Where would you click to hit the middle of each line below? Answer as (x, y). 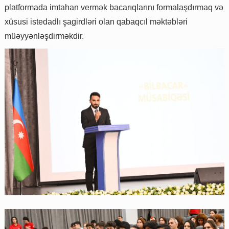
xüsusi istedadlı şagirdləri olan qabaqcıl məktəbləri (96, 21)
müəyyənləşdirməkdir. (44, 36)
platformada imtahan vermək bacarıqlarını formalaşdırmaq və (114, 7)
